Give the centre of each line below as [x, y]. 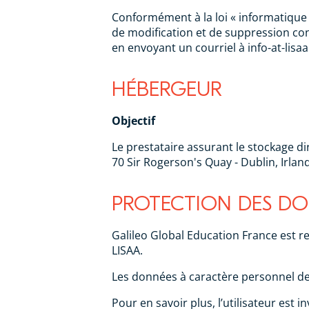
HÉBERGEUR [167, 89]
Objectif [133, 121]
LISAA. [127, 250]
